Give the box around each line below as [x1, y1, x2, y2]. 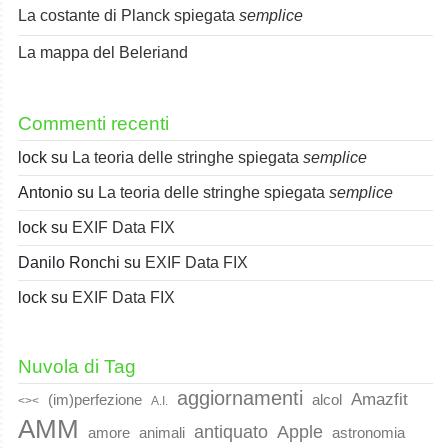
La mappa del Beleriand [18, 44, 188, 62]
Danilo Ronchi [18, 254, 120, 272]
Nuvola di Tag [18, 356, 136, 378]
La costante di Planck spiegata [18, 7, 239, 25]
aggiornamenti [177, 387, 303, 410]
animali [139, 424, 185, 442]
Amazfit [351, 389, 408, 410]
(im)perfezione [48, 392, 142, 409]
